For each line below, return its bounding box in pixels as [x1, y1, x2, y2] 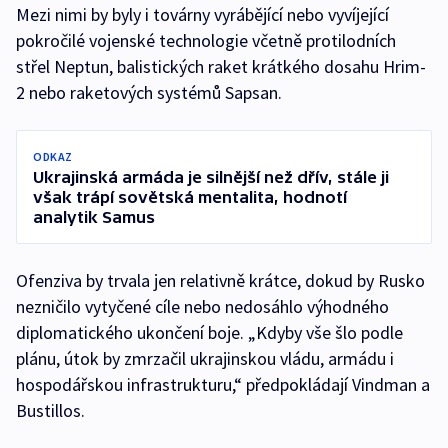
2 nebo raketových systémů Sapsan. [16, 81, 282, 105]
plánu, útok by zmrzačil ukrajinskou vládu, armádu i [16, 347, 394, 371]
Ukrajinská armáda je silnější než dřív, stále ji [33, 168, 389, 187]
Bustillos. [16, 399, 85, 423]
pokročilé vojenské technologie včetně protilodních [16, 29, 396, 53]
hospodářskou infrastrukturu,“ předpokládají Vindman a [16, 373, 430, 397]
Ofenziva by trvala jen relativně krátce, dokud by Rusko [16, 269, 425, 293]
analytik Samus [33, 208, 155, 227]
